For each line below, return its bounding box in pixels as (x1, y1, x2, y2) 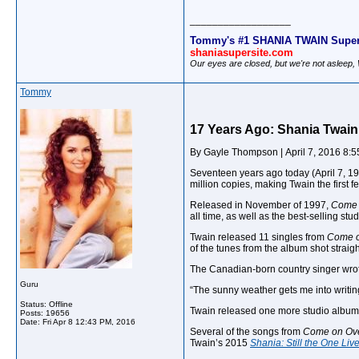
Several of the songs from (190, 326, 303, 337)
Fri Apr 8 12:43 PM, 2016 (42, 317, 135, 326)
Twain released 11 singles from (190, 232, 327, 243)
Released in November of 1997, (190, 200, 331, 211)
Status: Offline (20, 300, 73, 309)
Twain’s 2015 (190, 337, 250, 349)
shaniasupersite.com (190, 46, 293, 58)
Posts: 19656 (20, 309, 70, 317)
